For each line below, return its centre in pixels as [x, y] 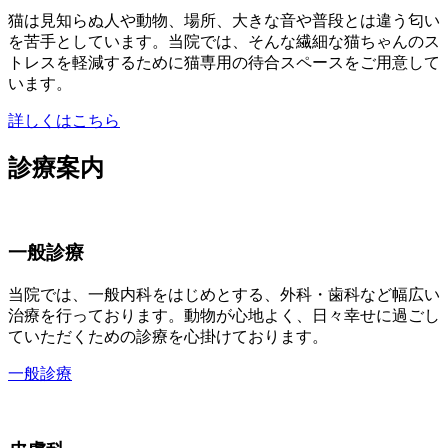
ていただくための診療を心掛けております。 [168, 336]
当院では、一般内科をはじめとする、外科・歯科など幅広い [224, 294]
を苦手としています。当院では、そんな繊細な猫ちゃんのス [224, 41]
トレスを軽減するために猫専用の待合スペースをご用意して [224, 62]
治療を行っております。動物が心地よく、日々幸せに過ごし [224, 315]
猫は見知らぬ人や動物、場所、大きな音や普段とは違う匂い [224, 20]
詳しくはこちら [64, 120]
